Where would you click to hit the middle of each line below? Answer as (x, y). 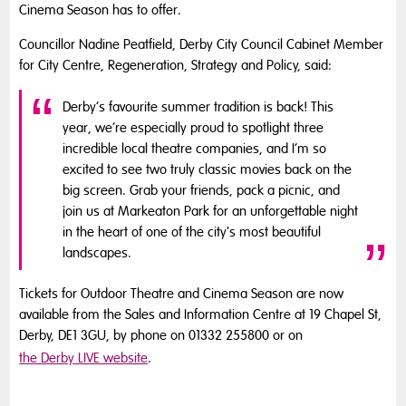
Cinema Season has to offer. (101, 10)
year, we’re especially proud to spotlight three (193, 127)
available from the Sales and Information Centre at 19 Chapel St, (201, 315)
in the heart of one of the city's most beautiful (192, 232)
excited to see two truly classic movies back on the (208, 169)
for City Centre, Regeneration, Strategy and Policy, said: (176, 66)
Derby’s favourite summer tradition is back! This (198, 106)
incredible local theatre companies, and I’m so (195, 148)
